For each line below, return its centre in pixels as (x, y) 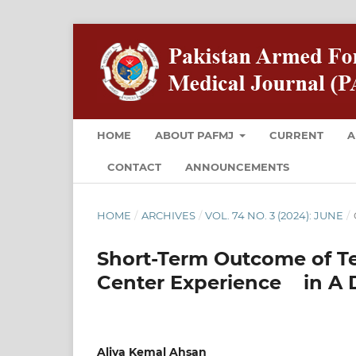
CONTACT (134, 166)
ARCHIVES (168, 215)
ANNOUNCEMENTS (237, 166)
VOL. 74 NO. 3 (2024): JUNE (275, 215)
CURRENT (297, 135)
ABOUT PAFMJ (196, 135)
